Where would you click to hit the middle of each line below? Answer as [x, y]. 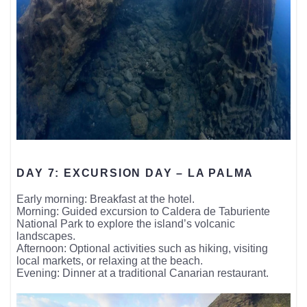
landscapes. [46, 236]
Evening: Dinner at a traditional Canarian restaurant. [143, 273]
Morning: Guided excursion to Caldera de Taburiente [144, 211]
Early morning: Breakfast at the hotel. [106, 199]
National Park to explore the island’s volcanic [126, 223]
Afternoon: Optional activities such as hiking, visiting [143, 248]
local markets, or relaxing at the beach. [110, 260]
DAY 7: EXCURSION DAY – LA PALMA [135, 173]
